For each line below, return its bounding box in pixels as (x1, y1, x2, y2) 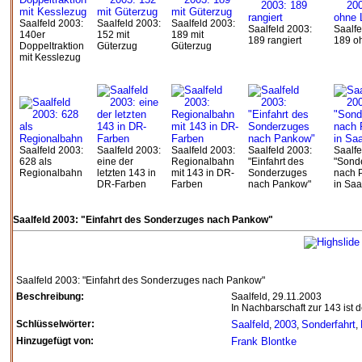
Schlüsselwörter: (16, 318, 95, 330)
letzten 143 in (97, 167, 156, 179)
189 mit (171, 29, 204, 40)
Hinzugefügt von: (16, 335, 94, 347)
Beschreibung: (16, 291, 84, 302)
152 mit (97, 29, 129, 40)
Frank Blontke (231, 335, 297, 347)
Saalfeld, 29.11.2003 (231, 291, 322, 302)
